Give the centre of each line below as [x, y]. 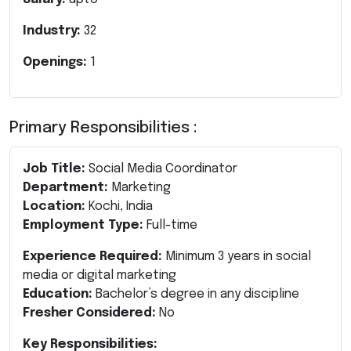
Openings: [56, 62]
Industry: [53, 31]
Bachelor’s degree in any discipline [196, 294]
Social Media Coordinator [161, 168]
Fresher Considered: [89, 313]
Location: [54, 206]
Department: [65, 187]
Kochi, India [119, 206]
